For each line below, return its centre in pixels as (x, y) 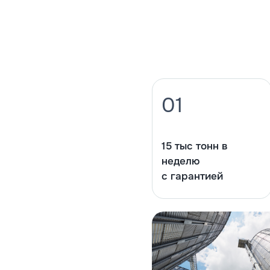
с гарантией (192, 177)
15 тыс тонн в (194, 146)
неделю (180, 162)
